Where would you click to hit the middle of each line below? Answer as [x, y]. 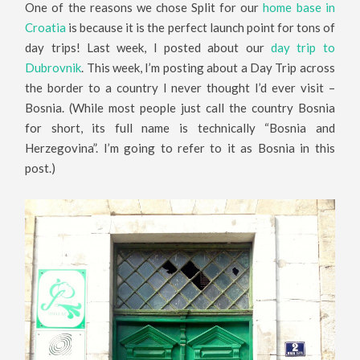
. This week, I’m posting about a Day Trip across [208, 68]
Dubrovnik [53, 68]
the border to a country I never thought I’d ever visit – [180, 88]
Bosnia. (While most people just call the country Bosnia [180, 108]
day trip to [303, 48]
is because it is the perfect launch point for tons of [200, 28]
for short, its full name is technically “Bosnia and [180, 128]
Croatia [46, 28]
